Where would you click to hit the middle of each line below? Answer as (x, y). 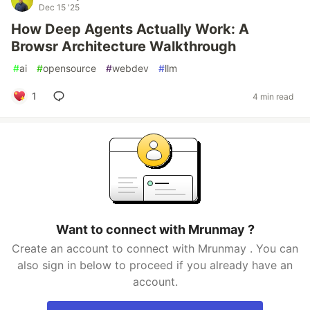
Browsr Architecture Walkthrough (124, 46)
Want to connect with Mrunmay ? (155, 229)
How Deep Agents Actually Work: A (130, 29)
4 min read (273, 96)
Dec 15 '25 (59, 7)
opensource (70, 68)
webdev (130, 68)
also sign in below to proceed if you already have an (155, 265)
